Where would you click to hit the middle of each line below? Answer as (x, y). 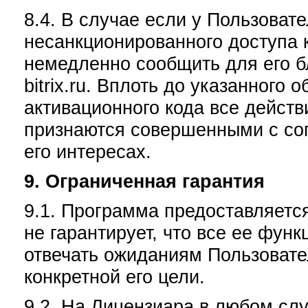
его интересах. (88, 151)
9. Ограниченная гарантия (144, 181)
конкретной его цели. (114, 277)
